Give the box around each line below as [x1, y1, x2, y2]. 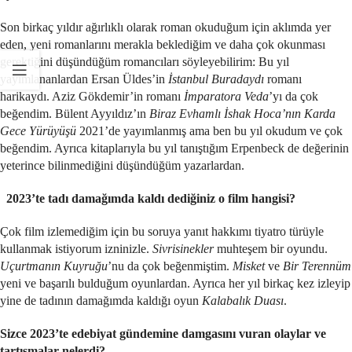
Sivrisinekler [152, 241, 214, 255]
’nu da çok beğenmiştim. [108, 258, 233, 273]
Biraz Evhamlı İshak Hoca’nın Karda [149, 106, 335, 120]
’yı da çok [269, 89, 318, 103]
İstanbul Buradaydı [168, 71, 264, 86]
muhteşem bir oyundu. [214, 241, 328, 255]
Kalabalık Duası [202, 293, 284, 307]
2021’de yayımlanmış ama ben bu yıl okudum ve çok [76, 123, 343, 137]
